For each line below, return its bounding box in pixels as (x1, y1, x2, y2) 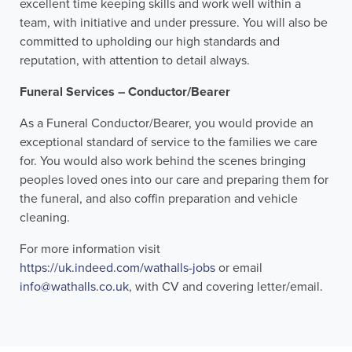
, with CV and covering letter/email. (129, 279, 323, 295)
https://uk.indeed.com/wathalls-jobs (20, 260, 215, 277)
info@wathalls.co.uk (20, 279, 129, 295)
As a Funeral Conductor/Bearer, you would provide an (20, 115, 313, 132)
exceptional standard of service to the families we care (20, 134, 317, 151)
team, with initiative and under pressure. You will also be (20, 15, 328, 31)
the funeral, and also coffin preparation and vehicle (20, 191, 298, 207)
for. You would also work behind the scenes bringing (20, 153, 306, 170)
